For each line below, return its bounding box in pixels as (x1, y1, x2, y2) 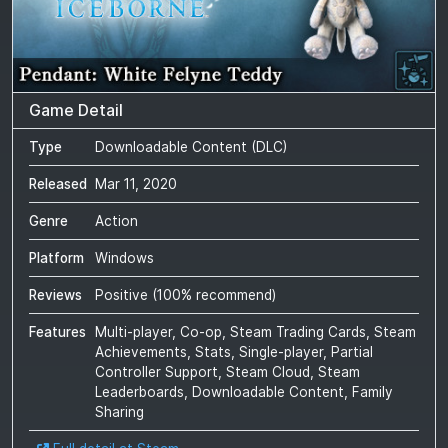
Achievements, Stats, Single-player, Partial (95, 344, 373, 361)
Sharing (95, 404, 144, 421)
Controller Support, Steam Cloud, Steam (95, 364, 360, 381)
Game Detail (29, 100, 123, 121)
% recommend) (181, 287, 276, 304)
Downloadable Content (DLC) (95, 139, 287, 156)
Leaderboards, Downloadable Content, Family (95, 384, 393, 401)
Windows (95, 250, 154, 267)
